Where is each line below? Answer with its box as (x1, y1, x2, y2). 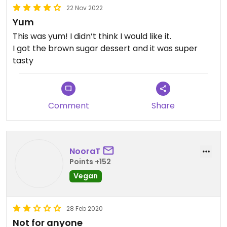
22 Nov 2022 (66, 4, 103, 12)
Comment (48, 100, 89, 111)
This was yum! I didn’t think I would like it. (13, 30, 173, 42)
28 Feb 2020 (66, 204, 103, 213)
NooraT (69, 145, 100, 157)
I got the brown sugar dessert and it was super (13, 43, 198, 54)
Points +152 (69, 156, 111, 167)
